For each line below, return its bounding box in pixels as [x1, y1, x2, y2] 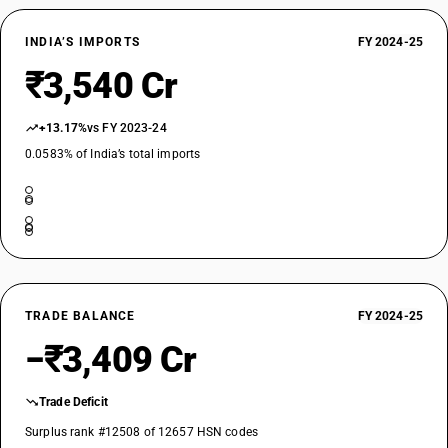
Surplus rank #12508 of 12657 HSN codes [25, 425, 259, 439]
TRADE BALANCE [25, 309, 136, 323]
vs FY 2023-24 [87, 121, 167, 135]
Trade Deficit [39, 395, 108, 409]
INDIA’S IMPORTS [25, 35, 140, 49]
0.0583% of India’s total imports [25, 147, 201, 161]
